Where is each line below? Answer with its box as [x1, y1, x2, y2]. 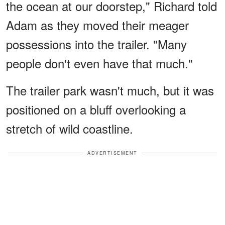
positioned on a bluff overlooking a [6, 100, 186, 118]
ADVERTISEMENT [87, 149, 138, 156]
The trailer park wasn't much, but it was [6, 81, 214, 99]
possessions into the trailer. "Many [6, 35, 187, 53]
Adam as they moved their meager [6, 16, 189, 34]
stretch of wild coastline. [6, 119, 133, 137]
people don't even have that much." [6, 54, 193, 72]
